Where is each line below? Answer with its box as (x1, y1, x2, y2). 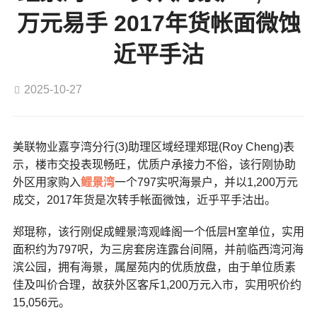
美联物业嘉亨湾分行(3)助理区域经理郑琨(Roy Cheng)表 (12, 141, 294, 154)
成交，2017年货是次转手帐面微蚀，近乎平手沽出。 (12, 194, 276, 207)
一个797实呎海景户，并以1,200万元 (114, 176, 298, 189)
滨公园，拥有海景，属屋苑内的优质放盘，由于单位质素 (12, 261, 296, 274)
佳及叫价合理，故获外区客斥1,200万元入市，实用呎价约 (12, 279, 301, 292)
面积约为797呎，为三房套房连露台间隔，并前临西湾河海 (12, 243, 304, 256)
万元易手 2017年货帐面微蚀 (16, 11, 301, 37)
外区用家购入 (12, 176, 81, 189)
